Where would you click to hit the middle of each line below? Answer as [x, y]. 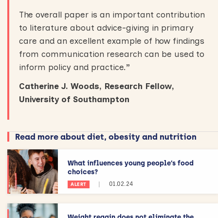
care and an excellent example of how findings [112, 41]
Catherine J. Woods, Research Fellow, [97, 86]
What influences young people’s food [131, 163]
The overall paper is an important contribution [112, 15]
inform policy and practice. [73, 67]
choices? [83, 172]
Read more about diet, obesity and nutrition [106, 137]
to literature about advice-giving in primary [106, 28]
